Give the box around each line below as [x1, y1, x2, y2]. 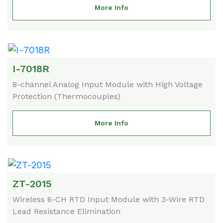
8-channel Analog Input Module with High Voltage [12, 79, 203, 89]
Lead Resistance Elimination [12, 206, 120, 216]
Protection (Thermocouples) [12, 91, 120, 101]
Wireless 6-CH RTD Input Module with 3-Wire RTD [12, 194, 205, 204]
